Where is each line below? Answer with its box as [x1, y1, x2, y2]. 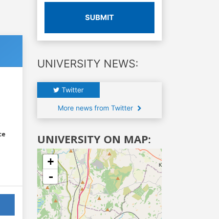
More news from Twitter [57, 103, 135, 112]
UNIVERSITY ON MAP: [37, 131, 151, 146]
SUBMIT [85, 12, 114, 22]
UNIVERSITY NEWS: [37, 57, 138, 70]
